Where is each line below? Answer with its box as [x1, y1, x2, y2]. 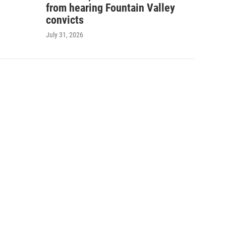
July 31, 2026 [46, 30, 83, 39]
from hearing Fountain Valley [46, 1, 175, 14]
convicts [46, 13, 84, 26]
